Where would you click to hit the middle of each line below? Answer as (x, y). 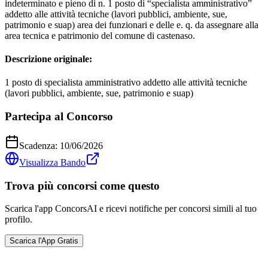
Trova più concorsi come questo (82, 185)
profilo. (19, 220)
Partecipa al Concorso (59, 117)
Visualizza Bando (52, 162)
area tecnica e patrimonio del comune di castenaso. (100, 35)
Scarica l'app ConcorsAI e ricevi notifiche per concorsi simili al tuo (131, 209)
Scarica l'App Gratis (44, 241)
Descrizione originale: (48, 59)
